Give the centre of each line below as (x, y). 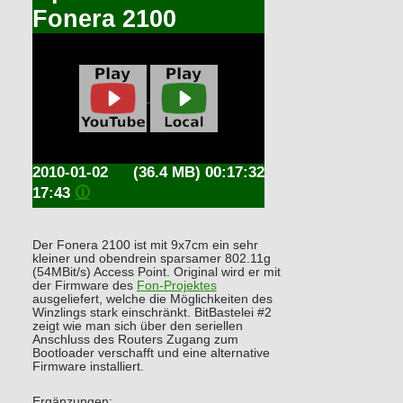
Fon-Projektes (176, 286)
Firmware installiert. (88, 367)
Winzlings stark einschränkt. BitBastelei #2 (152, 313)
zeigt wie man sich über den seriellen (137, 327)
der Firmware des (84, 286)
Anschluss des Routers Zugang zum (135, 340)
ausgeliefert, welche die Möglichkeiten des (152, 300)
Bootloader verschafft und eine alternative (151, 354)
